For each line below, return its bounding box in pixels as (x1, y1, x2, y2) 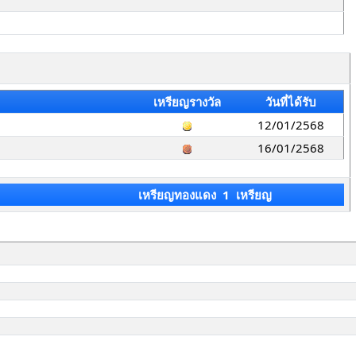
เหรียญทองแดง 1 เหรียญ (137, 187, 272, 203)
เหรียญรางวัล (153, 94, 221, 110)
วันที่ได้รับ (265, 94, 316, 110)
